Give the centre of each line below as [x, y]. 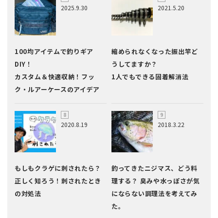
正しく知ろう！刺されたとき [58, 181]
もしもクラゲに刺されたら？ [58, 168]
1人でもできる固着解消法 [150, 77]
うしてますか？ [135, 64]
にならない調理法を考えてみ [155, 194]
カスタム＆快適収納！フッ [55, 77]
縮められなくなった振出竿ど [155, 52]
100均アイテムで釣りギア [54, 52]
